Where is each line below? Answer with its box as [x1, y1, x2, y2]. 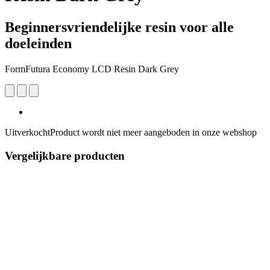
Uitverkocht [5, 127, 50, 137]
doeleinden [5, 35, 72, 51]
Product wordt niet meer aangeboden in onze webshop [50, 127, 257, 137]
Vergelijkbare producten [5, 149, 125, 162]
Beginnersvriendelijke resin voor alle [5, 19, 234, 35]
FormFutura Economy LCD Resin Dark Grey [5, 63, 179, 74]
